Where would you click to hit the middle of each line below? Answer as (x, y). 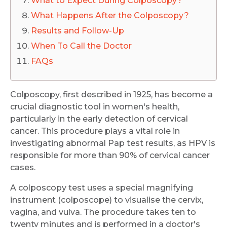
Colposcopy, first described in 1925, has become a (111, 94)
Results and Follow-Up (78, 30)
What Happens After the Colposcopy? (110, 15)
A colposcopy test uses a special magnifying (102, 187)
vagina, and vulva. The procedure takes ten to (103, 212)
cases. (23, 167)
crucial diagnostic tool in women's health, (95, 106)
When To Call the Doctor (81, 46)
